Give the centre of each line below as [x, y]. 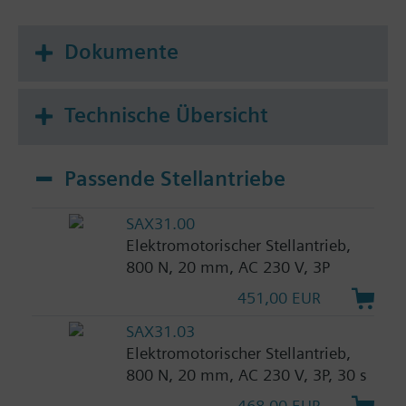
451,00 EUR [280, 298]
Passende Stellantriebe [175, 178]
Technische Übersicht [166, 115]
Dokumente [121, 52]
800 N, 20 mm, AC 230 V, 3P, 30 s [246, 375]
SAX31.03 [160, 332]
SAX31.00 [160, 224]
